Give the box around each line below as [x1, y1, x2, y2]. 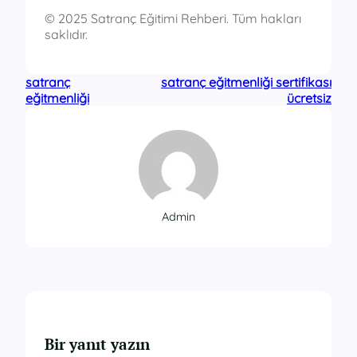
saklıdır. [45, 25, 88, 42]
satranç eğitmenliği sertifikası [161, 73, 331, 90]
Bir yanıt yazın [45, 335, 150, 355]
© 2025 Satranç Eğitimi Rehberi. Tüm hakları [45, 10, 301, 26]
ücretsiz [287, 89, 331, 106]
